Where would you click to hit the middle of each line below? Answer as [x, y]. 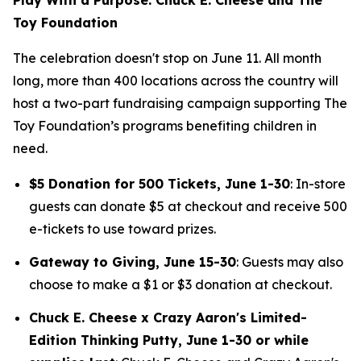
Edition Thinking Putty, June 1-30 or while [169, 340]
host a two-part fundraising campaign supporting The [180, 103]
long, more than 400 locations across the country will [176, 80]
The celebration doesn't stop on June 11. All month [167, 58]
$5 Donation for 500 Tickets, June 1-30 [160, 183]
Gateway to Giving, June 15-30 [133, 261]
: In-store [318, 183]
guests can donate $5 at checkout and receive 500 [188, 206]
